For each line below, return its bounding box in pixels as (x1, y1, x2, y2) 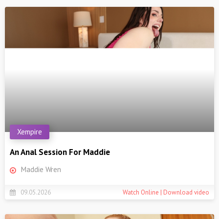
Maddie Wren (21, 165, 61, 175)
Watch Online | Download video (123, 188, 209, 197)
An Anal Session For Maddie (10, 147, 110, 158)
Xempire (17, 127, 42, 137)
